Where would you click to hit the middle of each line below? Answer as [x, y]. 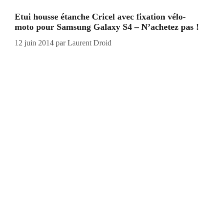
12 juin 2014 [34, 43]
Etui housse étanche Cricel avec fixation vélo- [100, 16]
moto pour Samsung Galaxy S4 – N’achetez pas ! [107, 27]
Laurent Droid [89, 43]
